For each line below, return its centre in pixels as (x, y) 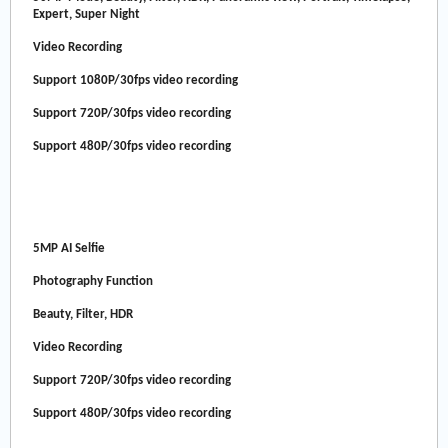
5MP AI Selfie (69, 248)
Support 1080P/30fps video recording (136, 80)
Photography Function (93, 281)
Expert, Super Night (87, 14)
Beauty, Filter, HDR (83, 314)
